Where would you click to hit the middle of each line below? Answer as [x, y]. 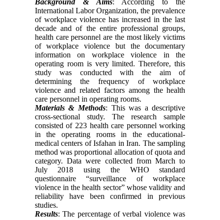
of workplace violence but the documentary [110, 46]
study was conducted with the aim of [110, 72]
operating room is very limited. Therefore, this [110, 63]
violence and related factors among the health [110, 90]
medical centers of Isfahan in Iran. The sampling [110, 143]
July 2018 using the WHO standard [110, 169]
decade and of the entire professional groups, [110, 28]
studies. [46, 205]
